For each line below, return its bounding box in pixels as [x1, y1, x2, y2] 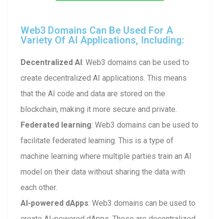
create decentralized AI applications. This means [21, 73, 187, 83]
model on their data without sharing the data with [21, 167, 185, 176]
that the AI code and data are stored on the [21, 88, 165, 98]
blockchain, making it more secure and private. [21, 104, 177, 114]
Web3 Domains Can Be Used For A [21, 24, 173, 36]
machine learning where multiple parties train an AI [21, 151, 192, 161]
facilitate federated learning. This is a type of [21, 135, 174, 145]
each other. [21, 182, 57, 192]
